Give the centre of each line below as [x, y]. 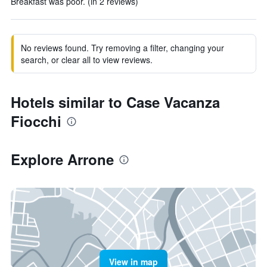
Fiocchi [36, 121]
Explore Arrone [62, 159]
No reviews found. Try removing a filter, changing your [122, 48]
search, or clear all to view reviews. [87, 60]
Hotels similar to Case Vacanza [115, 102]
